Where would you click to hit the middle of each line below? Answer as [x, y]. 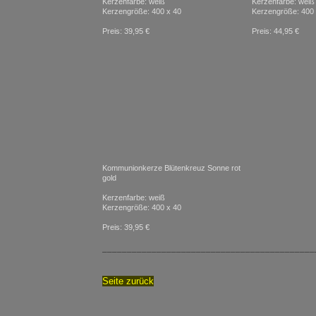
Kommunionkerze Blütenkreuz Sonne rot [171, 168]
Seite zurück [128, 281]
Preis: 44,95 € [275, 31]
